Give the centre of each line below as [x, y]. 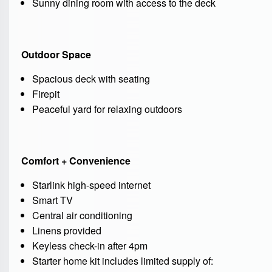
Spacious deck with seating [91, 79]
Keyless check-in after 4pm [90, 246]
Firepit [46, 94]
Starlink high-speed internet [91, 185]
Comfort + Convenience [76, 161]
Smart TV [52, 200]
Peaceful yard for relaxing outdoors [107, 109]
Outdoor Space [56, 55]
